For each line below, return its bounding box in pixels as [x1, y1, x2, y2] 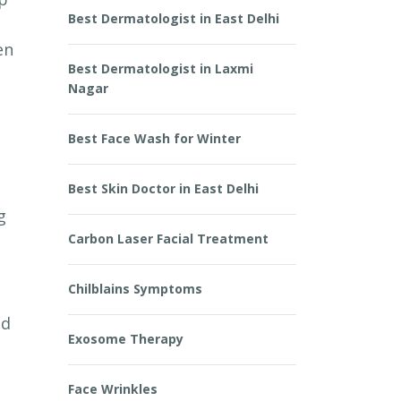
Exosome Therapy [68, 330, 183, 347]
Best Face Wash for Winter [68, 130, 241, 147]
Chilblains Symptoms [68, 280, 202, 297]
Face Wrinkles [68, 380, 158, 397]
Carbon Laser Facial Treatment [68, 230, 269, 247]
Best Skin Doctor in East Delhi [68, 180, 259, 197]
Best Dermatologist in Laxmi [68, 60, 253, 77]
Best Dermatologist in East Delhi [68, 10, 279, 27]
